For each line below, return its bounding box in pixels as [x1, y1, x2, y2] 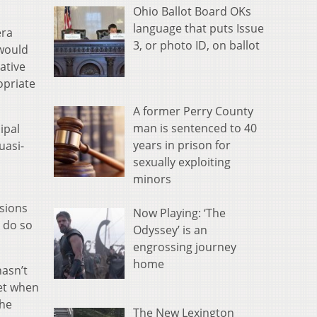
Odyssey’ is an [133, 222, 207, 238]
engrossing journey [133, 239, 236, 255]
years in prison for [133, 137, 231, 154]
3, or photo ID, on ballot [133, 38, 260, 54]
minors [133, 171, 171, 188]
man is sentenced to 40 [133, 120, 257, 137]
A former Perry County [133, 103, 253, 120]
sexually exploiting [133, 154, 231, 171]
